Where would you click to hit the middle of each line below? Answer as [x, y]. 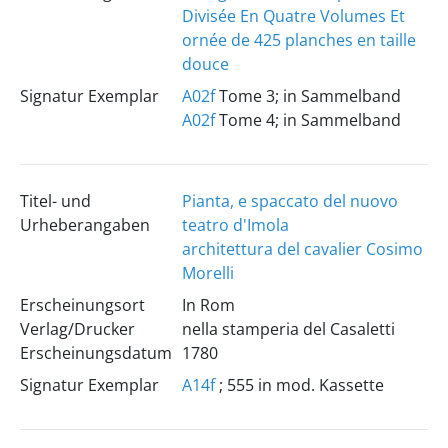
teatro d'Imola [235, 225]
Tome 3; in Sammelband [307, 96]
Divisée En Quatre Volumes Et [293, 16]
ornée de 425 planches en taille [298, 40]
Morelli [207, 273]
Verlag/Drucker [77, 329]
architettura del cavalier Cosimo [302, 249]
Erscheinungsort [82, 305]
